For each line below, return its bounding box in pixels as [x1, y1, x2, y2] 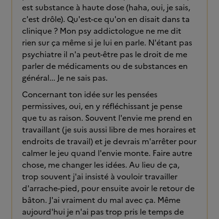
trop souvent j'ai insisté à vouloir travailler [22, 171, 177, 182]
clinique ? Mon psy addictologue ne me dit [22, 25, 181, 37]
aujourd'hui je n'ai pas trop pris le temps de [22, 206, 184, 218]
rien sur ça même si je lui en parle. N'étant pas [22, 37, 192, 48]
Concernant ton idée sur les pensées [22, 88, 157, 100]
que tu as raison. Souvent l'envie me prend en [22, 112, 192, 124]
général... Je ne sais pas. [22, 72, 108, 84]
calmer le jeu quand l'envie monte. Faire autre [22, 147, 192, 159]
